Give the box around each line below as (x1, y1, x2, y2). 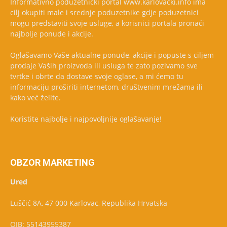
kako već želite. (10, 93, 61, 103)
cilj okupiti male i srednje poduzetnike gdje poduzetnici (10, 8, 199, 18)
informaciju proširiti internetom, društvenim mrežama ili (10, 82, 203, 92)
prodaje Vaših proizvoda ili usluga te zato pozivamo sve (10, 61, 198, 71)
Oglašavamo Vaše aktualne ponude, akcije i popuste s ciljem (10, 50, 214, 60)
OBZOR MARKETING (10, 157, 95, 168)
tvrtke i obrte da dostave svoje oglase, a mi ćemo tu (10, 71, 183, 82)
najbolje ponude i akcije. (10, 29, 93, 39)
